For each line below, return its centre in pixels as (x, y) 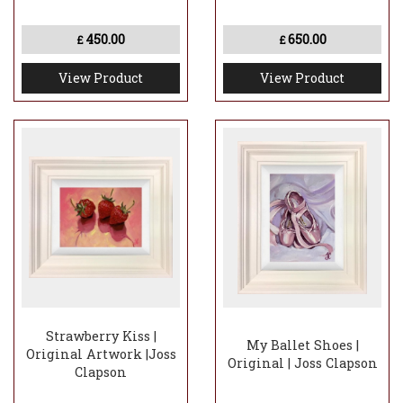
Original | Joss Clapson (302, 363)
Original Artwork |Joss (101, 354)
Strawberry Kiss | (101, 336)
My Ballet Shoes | (302, 345)
